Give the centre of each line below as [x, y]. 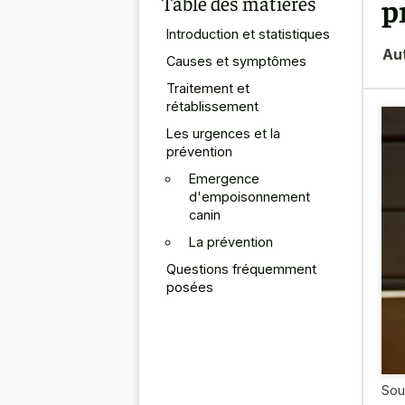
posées [190, 287]
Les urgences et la [223, 133]
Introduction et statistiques [248, 33]
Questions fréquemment [241, 268]
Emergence [224, 178]
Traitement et [208, 88]
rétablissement [212, 106]
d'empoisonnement [250, 196]
